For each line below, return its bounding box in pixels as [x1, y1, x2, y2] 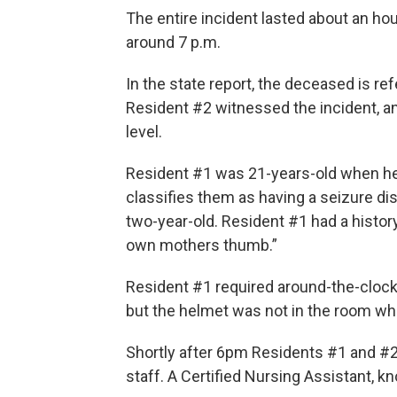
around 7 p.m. [126, 32, 221, 51]
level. [126, 121, 162, 141]
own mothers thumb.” [126, 235, 277, 254]
